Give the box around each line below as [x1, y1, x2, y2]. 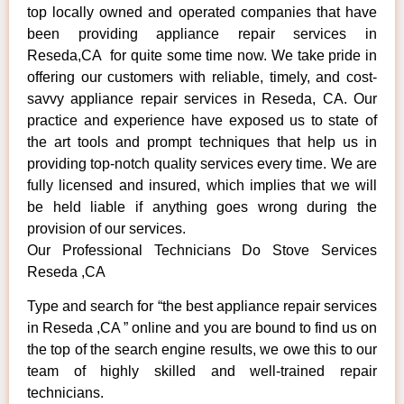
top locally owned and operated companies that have [27, 4, 377, 20]
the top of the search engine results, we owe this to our [27, 341, 377, 357]
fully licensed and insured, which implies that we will [27, 177, 377, 193]
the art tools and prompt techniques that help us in [27, 133, 377, 150]
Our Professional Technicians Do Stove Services [27, 242, 377, 258]
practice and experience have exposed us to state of [27, 112, 377, 128]
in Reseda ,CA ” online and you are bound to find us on [27, 319, 377, 335]
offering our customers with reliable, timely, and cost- [27, 69, 377, 85]
